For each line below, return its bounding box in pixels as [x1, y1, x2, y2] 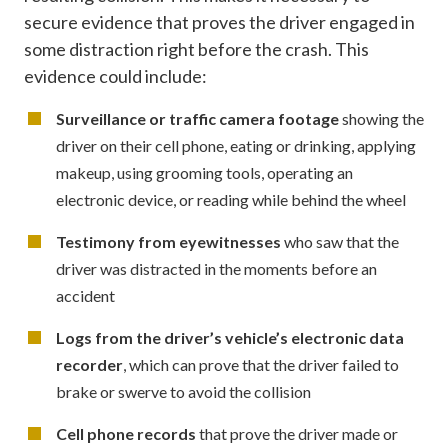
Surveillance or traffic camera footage [56, 108, 339, 128]
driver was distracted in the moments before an [56, 258, 377, 278]
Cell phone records [56, 423, 196, 443]
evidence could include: [24, 64, 207, 87]
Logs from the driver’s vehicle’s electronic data [56, 327, 404, 347]
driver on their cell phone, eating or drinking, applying [56, 135, 416, 155]
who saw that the [281, 231, 399, 251]
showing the [339, 108, 424, 128]
